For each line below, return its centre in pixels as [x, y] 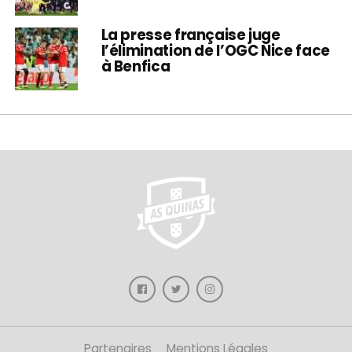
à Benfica [136, 66]
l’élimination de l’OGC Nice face [215, 50]
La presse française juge [191, 35]
